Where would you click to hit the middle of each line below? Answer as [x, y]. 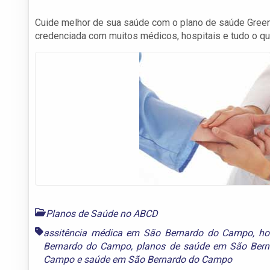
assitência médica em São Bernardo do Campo [148, 233]
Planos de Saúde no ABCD [102, 213]
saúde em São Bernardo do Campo [158, 259]
